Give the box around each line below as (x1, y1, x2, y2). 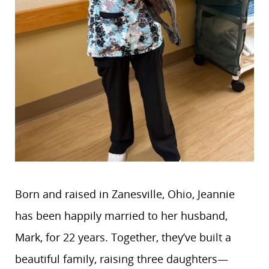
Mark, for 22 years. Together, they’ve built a (15, 229, 231, 244)
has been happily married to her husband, (15, 208, 228, 223)
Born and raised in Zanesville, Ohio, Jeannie (15, 186, 235, 201)
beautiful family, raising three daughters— (15, 251, 228, 266)
